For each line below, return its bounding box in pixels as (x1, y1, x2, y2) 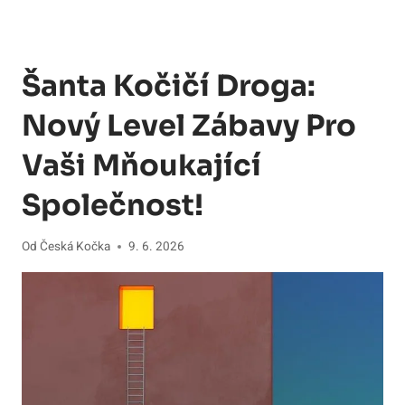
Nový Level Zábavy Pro (22, 108, 356, 145)
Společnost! (22, 187, 203, 224)
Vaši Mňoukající (22, 147, 261, 184)
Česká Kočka (40, 237, 111, 256)
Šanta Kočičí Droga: (22, 68, 316, 105)
